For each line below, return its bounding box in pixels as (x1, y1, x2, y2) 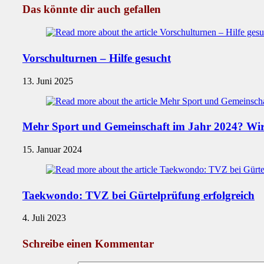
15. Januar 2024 (22, 144, 82, 154)
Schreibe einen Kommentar (22, 237, 154, 250)
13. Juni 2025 (22, 75, 73, 86)
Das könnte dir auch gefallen (22, 3, 161, 16)
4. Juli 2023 (22, 213, 66, 223)
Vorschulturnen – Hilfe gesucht (22, 51, 171, 64)
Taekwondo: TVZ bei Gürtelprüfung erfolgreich (22, 189, 255, 202)
